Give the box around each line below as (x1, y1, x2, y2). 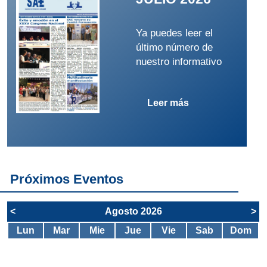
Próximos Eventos (10, 171, 124, 187)
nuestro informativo (136, 55, 222, 67)
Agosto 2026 (104, 206, 162, 216)
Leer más (147, 97, 190, 108)
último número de (136, 41, 213, 53)
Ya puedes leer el (136, 27, 213, 39)
